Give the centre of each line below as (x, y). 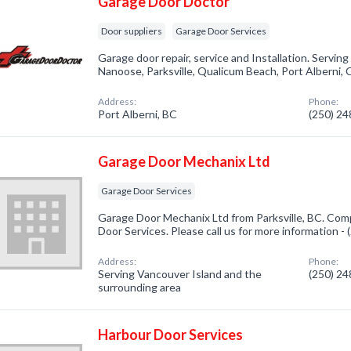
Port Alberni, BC (138, 114)
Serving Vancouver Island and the (180, 274)
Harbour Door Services (171, 335)
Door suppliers (132, 31)
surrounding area (140, 287)
